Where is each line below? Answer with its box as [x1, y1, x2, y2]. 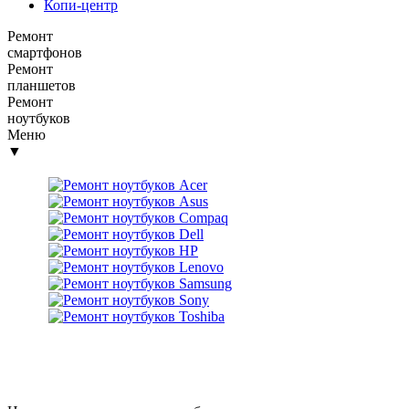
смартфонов [7, 45, 82, 60]
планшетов [7, 78, 76, 93]
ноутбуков [7, 110, 70, 126]
